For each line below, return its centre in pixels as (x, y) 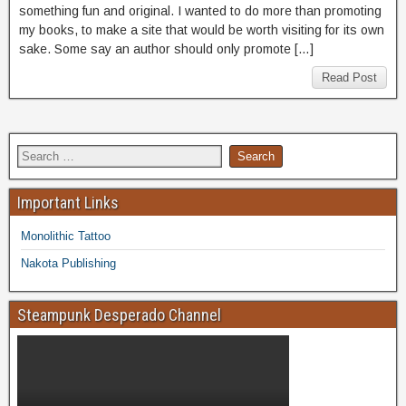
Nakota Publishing (68, 263)
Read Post (349, 77)
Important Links (68, 202)
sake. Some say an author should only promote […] (166, 48)
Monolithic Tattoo (66, 236)
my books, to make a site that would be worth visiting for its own (202, 29)
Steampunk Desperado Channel (119, 314)
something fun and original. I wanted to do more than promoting (200, 10)
